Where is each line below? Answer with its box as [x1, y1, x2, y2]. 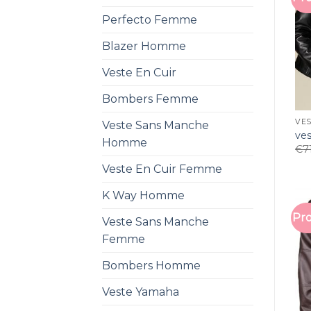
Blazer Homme [102, 39, 186, 53]
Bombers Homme [102, 258, 201, 272]
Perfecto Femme [102, 12, 197, 26]
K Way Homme [102, 188, 185, 202]
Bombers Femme [102, 92, 199, 106]
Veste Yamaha [102, 285, 179, 299]
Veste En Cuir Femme [102, 162, 222, 176]
